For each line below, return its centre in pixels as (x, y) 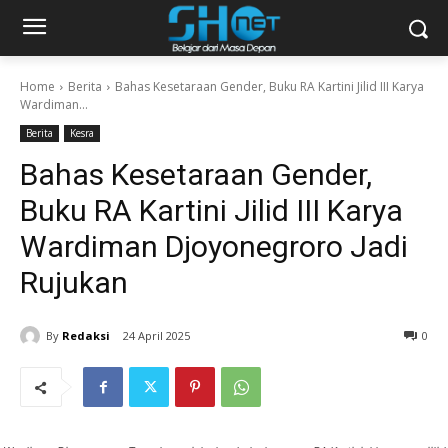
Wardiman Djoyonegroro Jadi (214, 246)
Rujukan (74, 282)
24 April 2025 (156, 336)
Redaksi (86, 335)
